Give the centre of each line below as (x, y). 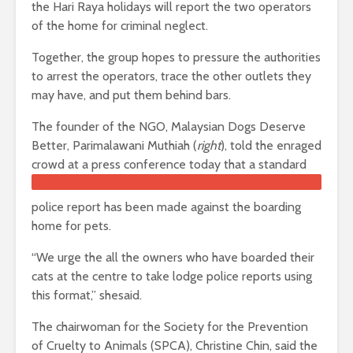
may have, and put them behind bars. (131, 95)
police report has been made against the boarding (166, 207)
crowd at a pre (71, 165)
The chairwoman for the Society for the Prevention (170, 327)
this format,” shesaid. (87, 295)
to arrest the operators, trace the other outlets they (171, 76)
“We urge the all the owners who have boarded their (173, 258)
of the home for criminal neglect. (120, 26)
